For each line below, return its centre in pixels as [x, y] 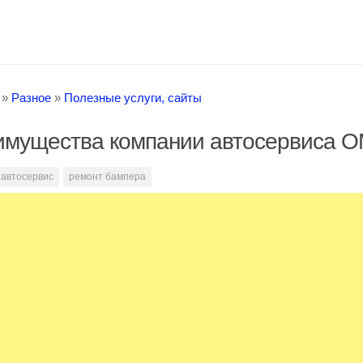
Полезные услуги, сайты [133, 98]
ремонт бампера [107, 177]
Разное [31, 98]
